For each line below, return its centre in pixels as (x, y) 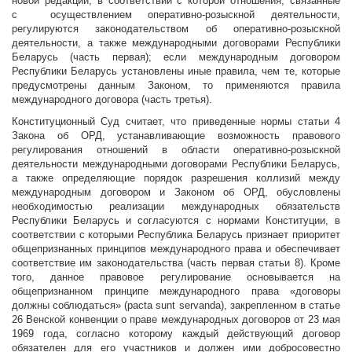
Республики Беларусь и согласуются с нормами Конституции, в (176, 221)
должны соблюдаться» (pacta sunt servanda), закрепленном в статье (176, 306)
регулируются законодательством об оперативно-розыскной (176, 29)
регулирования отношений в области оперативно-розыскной (176, 150)
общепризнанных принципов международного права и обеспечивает (176, 249)
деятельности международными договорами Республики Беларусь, (176, 164)
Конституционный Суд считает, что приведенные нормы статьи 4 (176, 122)
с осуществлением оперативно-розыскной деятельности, (176, 15)
